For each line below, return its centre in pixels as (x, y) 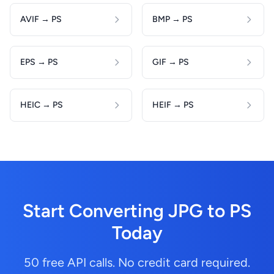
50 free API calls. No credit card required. (137, 262)
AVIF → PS (41, 19)
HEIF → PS (173, 105)
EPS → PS (39, 62)
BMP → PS (172, 19)
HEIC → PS (42, 105)
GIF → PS (171, 62)
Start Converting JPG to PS (137, 211)
